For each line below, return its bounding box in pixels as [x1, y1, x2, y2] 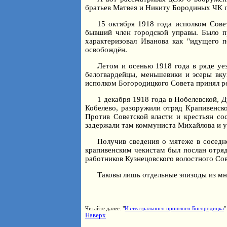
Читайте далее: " [85, 205, 125, 211]
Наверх [85, 211, 106, 219]
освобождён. [85, 46, 127, 54]
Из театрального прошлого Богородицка [125, 205, 224, 211]
